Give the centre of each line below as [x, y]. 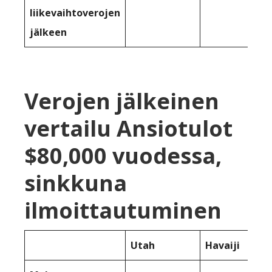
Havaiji [223, 246]
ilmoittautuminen [123, 211]
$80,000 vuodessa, [123, 156]
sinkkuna [76, 183]
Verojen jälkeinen [122, 101]
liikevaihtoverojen [75, 13]
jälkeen [48, 32]
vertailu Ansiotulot [128, 129]
